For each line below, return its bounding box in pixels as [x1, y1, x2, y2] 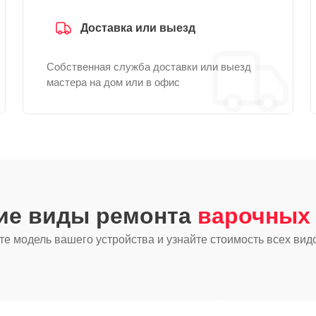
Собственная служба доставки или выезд [47, 61, 251, 73]
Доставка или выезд [80, 22, 195, 34]
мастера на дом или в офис [47, 76, 180, 88]
